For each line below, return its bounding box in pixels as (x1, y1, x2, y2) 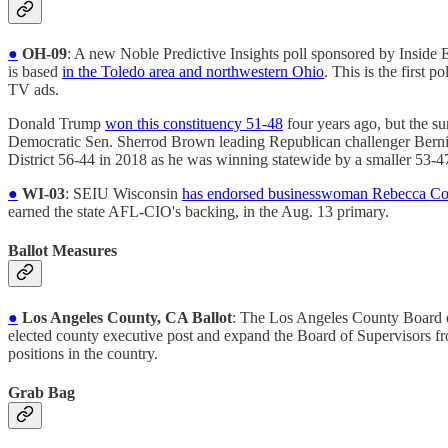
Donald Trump (8, 115, 105, 133)
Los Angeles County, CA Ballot (18, 308, 232, 326)
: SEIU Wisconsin (65, 185, 182, 203)
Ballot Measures (8, 242, 117, 260)
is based (8, 63, 62, 81)
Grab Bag (8, 383, 75, 401)
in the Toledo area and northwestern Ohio (62, 63, 324, 81)
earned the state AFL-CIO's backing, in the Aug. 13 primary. (8, 203, 389, 221)
